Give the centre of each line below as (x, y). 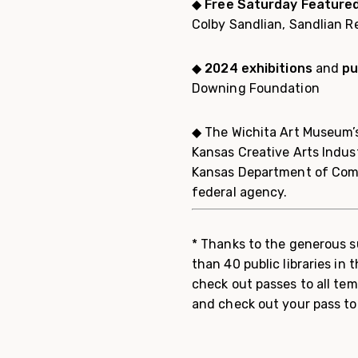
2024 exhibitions (259, 68)
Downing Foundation (255, 88)
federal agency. (239, 192)
